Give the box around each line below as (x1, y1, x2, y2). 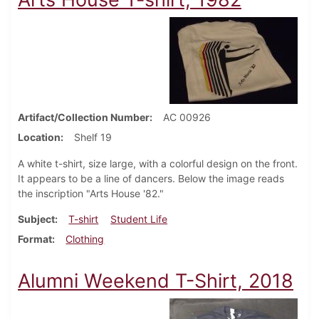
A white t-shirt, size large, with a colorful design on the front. (18, 157, 298, 170)
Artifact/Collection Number (18, 111, 150, 124)
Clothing (66, 233, 105, 246)
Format (18, 233, 52, 246)
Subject (18, 213, 55, 226)
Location (18, 131, 61, 144)
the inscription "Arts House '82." (18, 187, 164, 200)
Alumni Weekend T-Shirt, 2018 (18, 269, 293, 293)
